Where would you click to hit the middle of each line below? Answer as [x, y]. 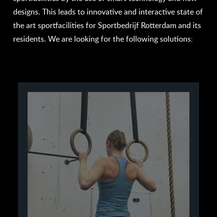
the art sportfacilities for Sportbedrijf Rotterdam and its [107, 25]
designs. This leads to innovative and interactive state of [108, 12]
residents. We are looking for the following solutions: [103, 39]
